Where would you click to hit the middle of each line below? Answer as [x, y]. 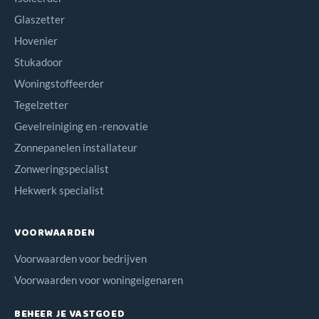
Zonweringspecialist [62, 168]
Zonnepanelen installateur [76, 147]
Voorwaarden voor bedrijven [80, 258]
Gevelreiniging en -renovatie [81, 126]
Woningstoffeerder [59, 83]
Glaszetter [40, 19]
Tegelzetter [41, 104]
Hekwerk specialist [59, 190]
